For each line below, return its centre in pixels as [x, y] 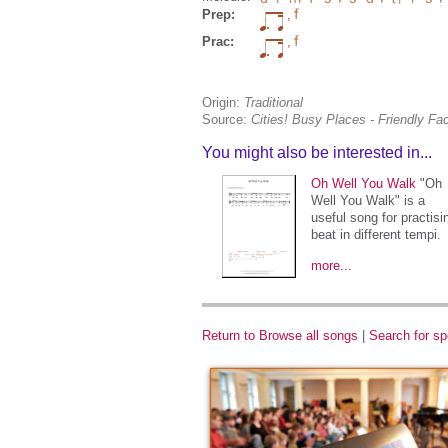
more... [331, 265]
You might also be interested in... [317, 152]
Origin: [221, 102]
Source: [224, 119]
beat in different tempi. [376, 234]
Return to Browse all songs [280, 335]
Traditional [273, 102]
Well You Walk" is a [368, 200]
